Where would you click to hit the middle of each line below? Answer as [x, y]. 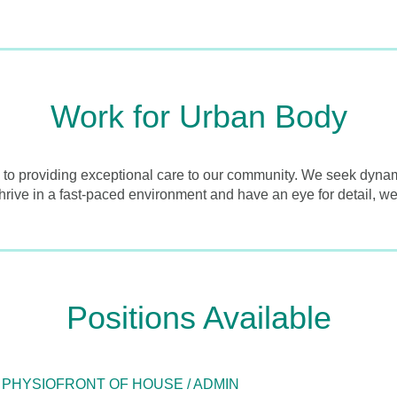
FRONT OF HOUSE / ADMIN [148, 384]
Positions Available [198, 317]
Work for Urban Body [198, 116]
